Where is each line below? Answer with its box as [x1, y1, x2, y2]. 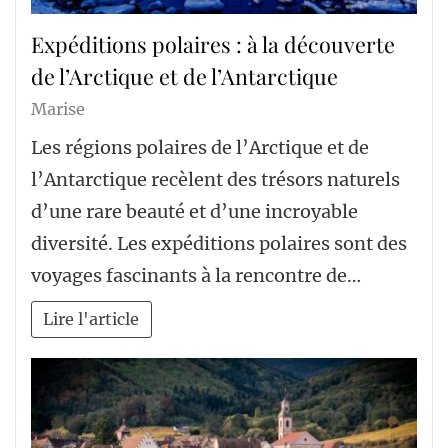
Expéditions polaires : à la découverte [31, 30, 395, 59]
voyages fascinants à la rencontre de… [31, 263, 361, 287]
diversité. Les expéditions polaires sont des [31, 231, 407, 255]
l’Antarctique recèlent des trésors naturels [31, 167, 400, 191]
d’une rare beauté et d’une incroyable [31, 199, 358, 223]
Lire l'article [43, 308, 140, 329]
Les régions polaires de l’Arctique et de [31, 135, 369, 159]
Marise [31, 99, 85, 120]
